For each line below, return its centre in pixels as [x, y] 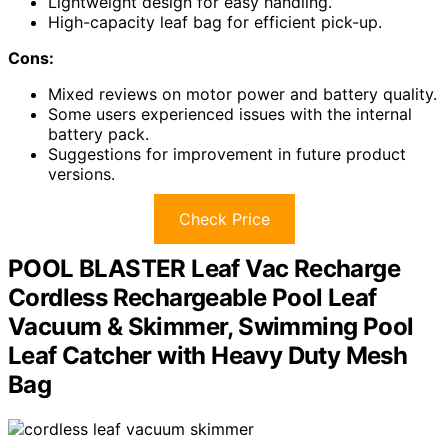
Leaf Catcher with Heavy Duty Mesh [208, 356]
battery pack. [98, 134]
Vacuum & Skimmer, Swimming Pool [211, 327]
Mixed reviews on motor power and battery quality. [242, 94]
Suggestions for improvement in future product [227, 154]
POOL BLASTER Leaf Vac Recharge [204, 269]
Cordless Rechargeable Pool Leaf [192, 298]
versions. [81, 174]
